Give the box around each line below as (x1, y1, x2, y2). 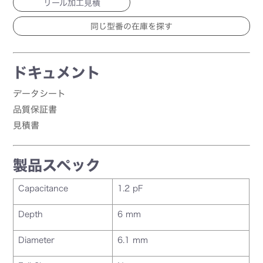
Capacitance (18, 184, 69, 193)
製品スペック (13, 157, 101, 173)
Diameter (18, 235, 55, 244)
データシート (13, 89, 66, 98)
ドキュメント (13, 65, 101, 80)
